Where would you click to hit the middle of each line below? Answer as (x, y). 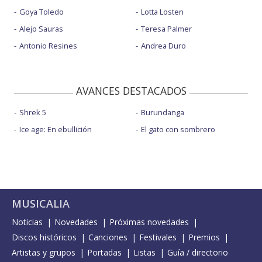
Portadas (104, 253)
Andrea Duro (163, 46)
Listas (144, 253)
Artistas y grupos (44, 253)
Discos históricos (44, 237)
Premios (204, 237)
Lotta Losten (162, 12)
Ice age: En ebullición (56, 130)
